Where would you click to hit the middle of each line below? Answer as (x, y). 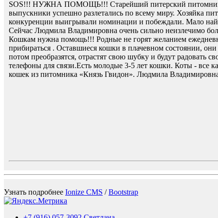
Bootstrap (123, 192)
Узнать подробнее (35, 192)
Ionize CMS (84, 192)
